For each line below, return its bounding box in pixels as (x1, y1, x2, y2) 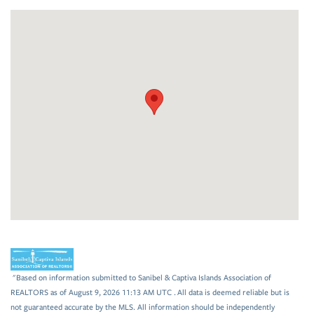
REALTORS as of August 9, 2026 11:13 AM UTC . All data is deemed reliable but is (11, 288, 289, 298)
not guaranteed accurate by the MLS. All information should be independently (11, 303, 275, 313)
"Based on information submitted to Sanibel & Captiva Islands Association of (11, 273, 271, 283)
